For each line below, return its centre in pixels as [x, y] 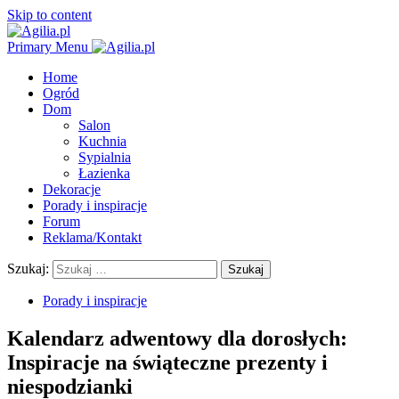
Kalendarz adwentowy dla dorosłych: [177, 338]
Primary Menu [48, 47]
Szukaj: [28, 269]
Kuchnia [102, 141]
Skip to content [49, 15]
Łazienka [104, 173]
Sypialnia [105, 157]
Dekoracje [72, 189]
